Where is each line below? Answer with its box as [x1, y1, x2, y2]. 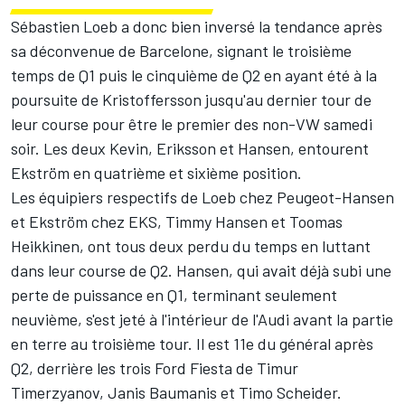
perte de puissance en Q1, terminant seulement [11, 285, 337, 306]
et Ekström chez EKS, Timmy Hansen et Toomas [11, 212, 343, 232]
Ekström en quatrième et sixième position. [11, 163, 302, 184]
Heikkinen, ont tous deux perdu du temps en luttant [11, 236, 371, 257]
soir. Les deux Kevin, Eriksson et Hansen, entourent [11, 138, 369, 159]
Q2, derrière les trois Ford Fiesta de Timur [11, 358, 298, 379]
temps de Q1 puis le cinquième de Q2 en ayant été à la [11, 65, 377, 86]
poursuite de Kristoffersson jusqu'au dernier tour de [11, 89, 372, 110]
